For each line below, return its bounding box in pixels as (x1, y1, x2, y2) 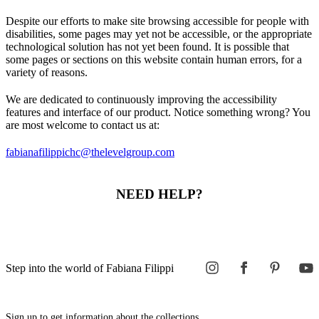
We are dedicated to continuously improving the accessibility (6, 93, 277, 105)
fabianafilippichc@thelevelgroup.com (6, 146, 174, 158)
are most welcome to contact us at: (6, 119, 159, 131)
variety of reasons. (6, 66, 88, 78)
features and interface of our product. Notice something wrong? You (6, 106, 310, 118)
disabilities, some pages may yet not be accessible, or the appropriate (6, 28, 312, 40)
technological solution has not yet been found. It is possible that (6, 41, 289, 53)
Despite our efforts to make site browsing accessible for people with (6, 15, 309, 27)
